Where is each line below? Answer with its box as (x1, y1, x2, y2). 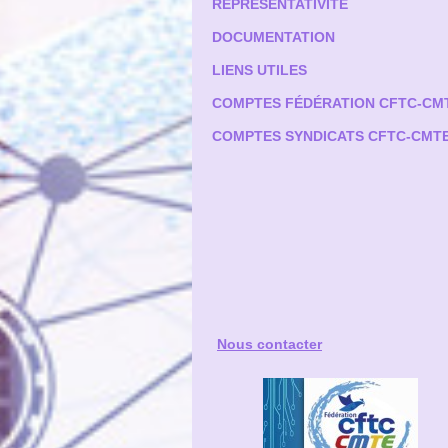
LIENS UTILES (212, 62, 307, 78)
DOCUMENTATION (212, 29, 335, 45)
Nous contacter (217, 336, 322, 352)
